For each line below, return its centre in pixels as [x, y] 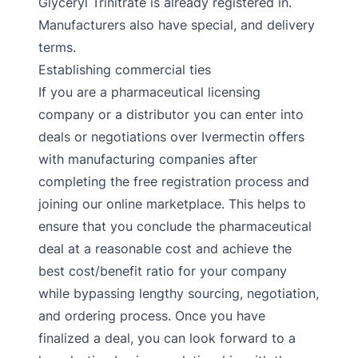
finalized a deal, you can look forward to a [167, 338]
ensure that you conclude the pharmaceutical [175, 226]
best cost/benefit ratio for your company [163, 271]
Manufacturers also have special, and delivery [177, 25]
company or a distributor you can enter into [171, 114]
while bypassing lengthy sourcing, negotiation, [179, 293]
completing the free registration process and [174, 181]
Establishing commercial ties [125, 70]
